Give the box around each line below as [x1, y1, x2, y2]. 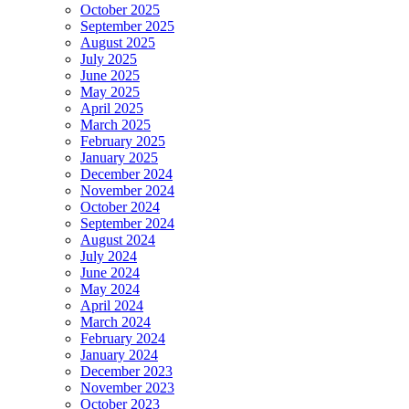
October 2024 [80, 198, 160, 215]
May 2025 [80, 83, 140, 100]
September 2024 [80, 215, 174, 231]
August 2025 [80, 34, 155, 50]
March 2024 [80, 313, 151, 330]
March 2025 [80, 116, 151, 132]
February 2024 [80, 330, 165, 346]
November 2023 [80, 379, 174, 395]
